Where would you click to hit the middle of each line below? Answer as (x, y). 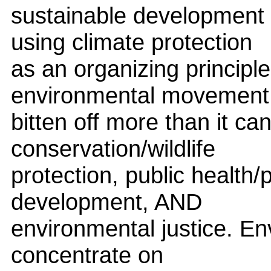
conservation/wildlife (113, 148)
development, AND (106, 201)
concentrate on (87, 255)
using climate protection (132, 42)
